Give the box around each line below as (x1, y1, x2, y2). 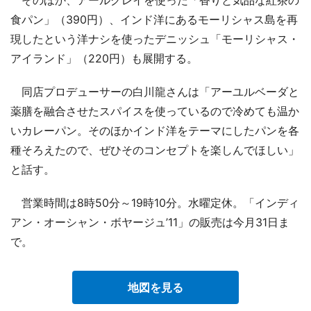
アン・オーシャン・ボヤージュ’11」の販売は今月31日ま (10, 215, 289, 229)
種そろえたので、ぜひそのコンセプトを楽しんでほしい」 (10, 142, 299, 157)
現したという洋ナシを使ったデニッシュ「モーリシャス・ (10, 31, 299, 46)
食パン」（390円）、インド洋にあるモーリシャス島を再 (10, 12, 298, 26)
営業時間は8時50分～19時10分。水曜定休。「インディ (10, 195, 299, 210)
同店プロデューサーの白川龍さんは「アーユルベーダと (10, 84, 299, 99)
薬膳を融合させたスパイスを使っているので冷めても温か (10, 103, 299, 118)
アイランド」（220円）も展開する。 (10, 51, 198, 65)
